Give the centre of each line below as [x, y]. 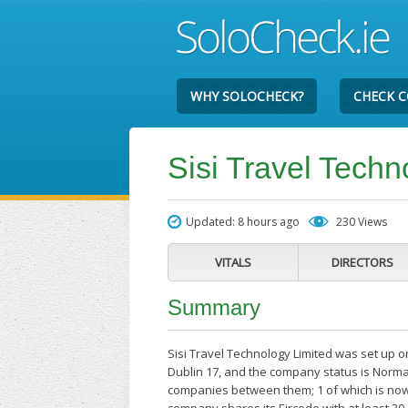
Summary [214, 307]
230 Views [362, 222]
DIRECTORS [363, 262]
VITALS [234, 262]
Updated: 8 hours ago [243, 222]
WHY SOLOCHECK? [247, 96]
